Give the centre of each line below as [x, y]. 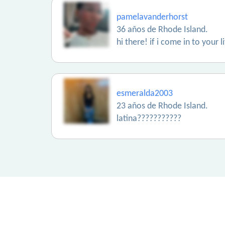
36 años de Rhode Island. [162, 30]
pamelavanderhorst [152, 17]
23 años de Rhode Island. [162, 106]
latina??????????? [149, 119]
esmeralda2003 [145, 94]
